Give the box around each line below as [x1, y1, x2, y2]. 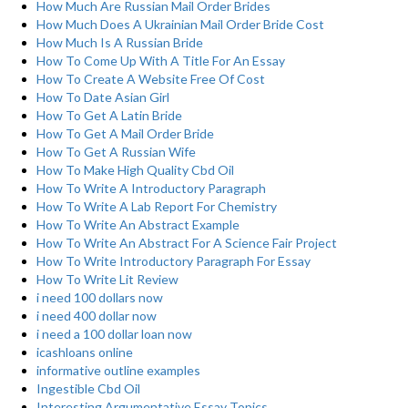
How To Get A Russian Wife [36, 144, 196, 159]
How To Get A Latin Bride [36, 107, 182, 123]
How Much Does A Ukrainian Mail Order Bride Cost [36, 16, 324, 32]
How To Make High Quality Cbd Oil [36, 162, 234, 178]
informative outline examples [36, 362, 200, 378]
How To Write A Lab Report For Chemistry [36, 199, 277, 214]
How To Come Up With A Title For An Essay [36, 53, 285, 68]
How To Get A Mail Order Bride [36, 126, 214, 141]
